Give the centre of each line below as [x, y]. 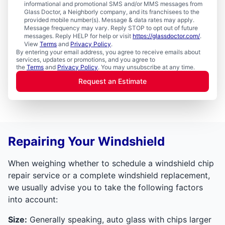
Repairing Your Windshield [86, 141]
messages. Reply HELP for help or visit [78, 36]
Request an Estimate [113, 81]
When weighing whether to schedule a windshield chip [111, 163]
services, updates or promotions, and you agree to [86, 59]
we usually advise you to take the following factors [105, 187]
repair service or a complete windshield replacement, [109, 175]
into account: [33, 199]
